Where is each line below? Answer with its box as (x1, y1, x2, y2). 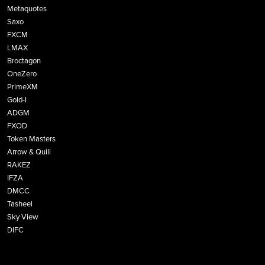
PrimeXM (7, 82, 38, 92)
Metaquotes (7, 4, 47, 14)
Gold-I (7, 95, 27, 105)
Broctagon (7, 56, 41, 66)
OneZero (7, 69, 37, 79)
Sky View (7, 212, 38, 222)
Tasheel (7, 199, 33, 209)
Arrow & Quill (7, 147, 51, 157)
